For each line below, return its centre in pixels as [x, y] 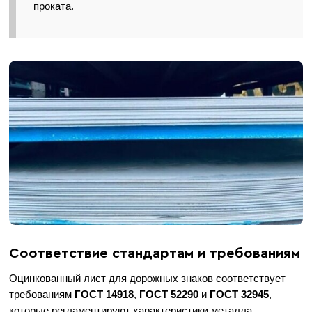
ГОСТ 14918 [104, 294]
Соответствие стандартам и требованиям [155, 253]
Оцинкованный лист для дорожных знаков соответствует [148, 278]
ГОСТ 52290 [169, 294]
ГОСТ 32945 [240, 294]
